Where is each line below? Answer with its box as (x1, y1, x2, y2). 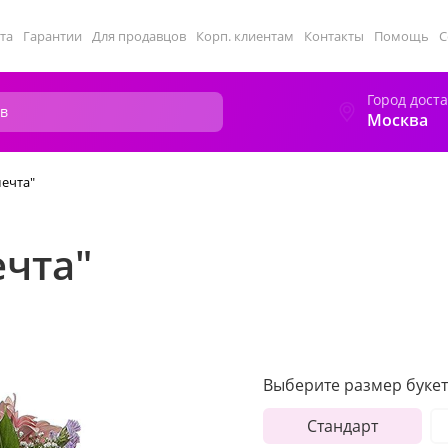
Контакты (304, 27, 364, 45)
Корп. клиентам (196, 27, 294, 45)
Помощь (374, 27, 429, 45)
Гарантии (23, 27, 82, 45)
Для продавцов (92, 27, 186, 45)
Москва (367, 109, 428, 131)
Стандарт (306, 415, 378, 437)
